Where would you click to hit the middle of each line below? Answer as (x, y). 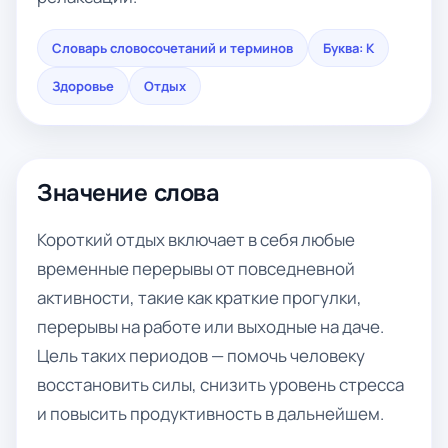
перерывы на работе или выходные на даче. (210, 326)
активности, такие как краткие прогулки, (199, 297)
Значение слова (128, 193)
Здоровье (83, 86)
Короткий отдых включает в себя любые (196, 239)
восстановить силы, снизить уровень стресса (220, 384)
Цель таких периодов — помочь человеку (201, 355)
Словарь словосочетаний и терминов (172, 48)
